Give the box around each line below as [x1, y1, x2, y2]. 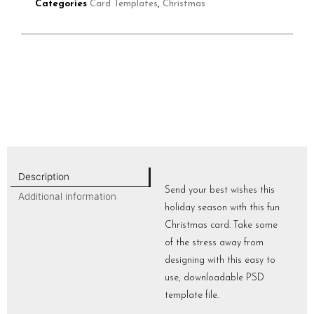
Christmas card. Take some [165, 221, 278, 231]
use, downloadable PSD [165, 273, 264, 283]
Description [18, 171, 69, 183]
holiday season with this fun [165, 203, 280, 213]
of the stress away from [165, 238, 264, 248]
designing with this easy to [165, 256, 275, 266]
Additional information [18, 190, 116, 202]
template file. [165, 291, 219, 301]
